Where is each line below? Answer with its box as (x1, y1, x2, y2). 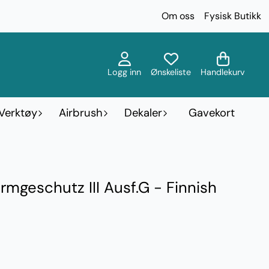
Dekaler (124, 105, 162, 120)
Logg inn (107, 66, 141, 77)
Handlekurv (201, 66, 245, 77)
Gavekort (189, 105, 235, 120)
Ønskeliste (151, 66, 191, 77)
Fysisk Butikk (204, 9, 261, 22)
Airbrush (59, 105, 103, 120)
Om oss (161, 9, 195, 22)
